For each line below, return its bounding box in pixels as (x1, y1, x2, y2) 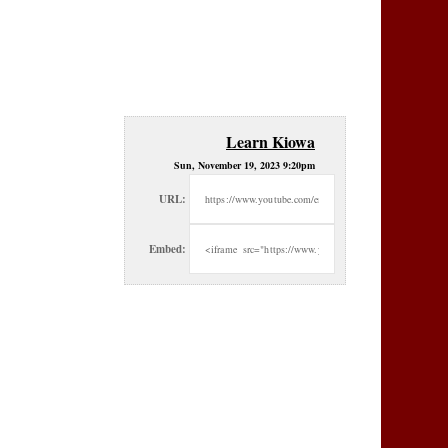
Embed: (149, 241, 186, 257)
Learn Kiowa (226, 130, 315, 153)
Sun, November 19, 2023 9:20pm (174, 158, 315, 172)
